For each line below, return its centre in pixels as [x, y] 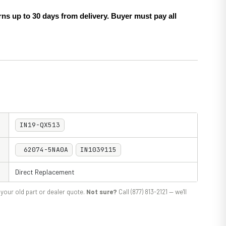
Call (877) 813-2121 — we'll [152, 192]
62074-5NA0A [44, 150]
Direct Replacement [45, 172]
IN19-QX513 [40, 125]
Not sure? [102, 192]
